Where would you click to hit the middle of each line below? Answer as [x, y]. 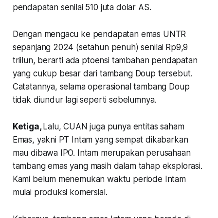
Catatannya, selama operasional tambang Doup [101, 87]
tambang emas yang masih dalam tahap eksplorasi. [107, 166]
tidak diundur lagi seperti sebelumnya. [84, 100]
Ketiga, [28, 127]
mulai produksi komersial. [60, 192]
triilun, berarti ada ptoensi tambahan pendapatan [105, 61]
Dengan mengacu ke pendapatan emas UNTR [99, 34]
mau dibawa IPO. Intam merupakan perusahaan [101, 153]
